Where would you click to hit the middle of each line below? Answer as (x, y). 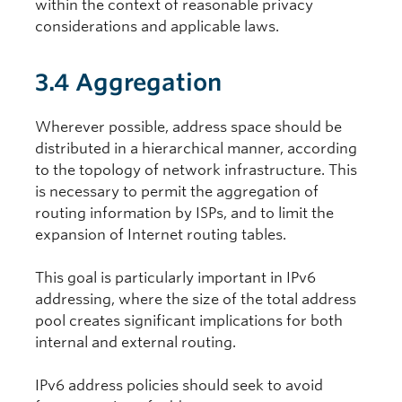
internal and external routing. (135, 343)
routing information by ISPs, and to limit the (184, 214)
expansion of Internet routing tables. (161, 235)
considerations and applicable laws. (157, 27)
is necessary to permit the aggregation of (177, 192)
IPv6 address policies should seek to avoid (179, 386)
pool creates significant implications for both (189, 321)
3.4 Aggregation (128, 83)
